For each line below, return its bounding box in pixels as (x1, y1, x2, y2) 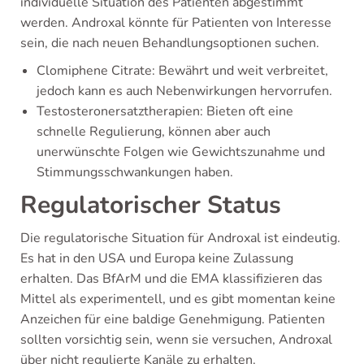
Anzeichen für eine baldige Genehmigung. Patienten (20, 310, 325, 328)
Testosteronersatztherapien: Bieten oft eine (37, 102, 293, 120)
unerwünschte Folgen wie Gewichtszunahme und (37, 143, 325, 161)
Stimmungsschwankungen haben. (37, 163, 233, 181)
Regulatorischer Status (20, 188, 281, 222)
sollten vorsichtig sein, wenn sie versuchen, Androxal (20, 331, 332, 349)
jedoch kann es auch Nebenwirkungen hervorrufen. (37, 82, 332, 100)
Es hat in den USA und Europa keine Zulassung (20, 249, 293, 267)
